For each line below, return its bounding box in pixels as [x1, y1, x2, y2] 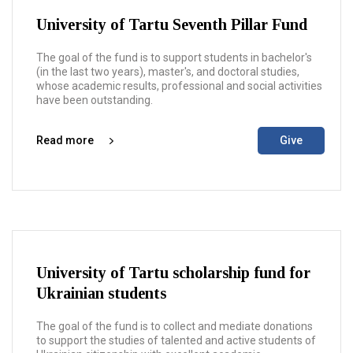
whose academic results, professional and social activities [36, 80, 322, 92]
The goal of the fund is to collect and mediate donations [36, 320, 313, 333]
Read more [36, 134, 94, 147]
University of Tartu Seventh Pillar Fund [36, 16, 307, 33]
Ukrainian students [36, 284, 166, 302]
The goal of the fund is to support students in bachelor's [36, 51, 312, 64]
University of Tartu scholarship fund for [36, 264, 310, 281]
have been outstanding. [36, 94, 153, 106]
